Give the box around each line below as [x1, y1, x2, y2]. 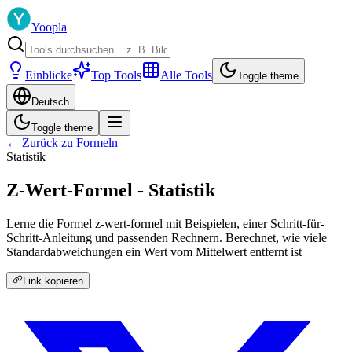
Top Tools [91, 68, 141, 82]
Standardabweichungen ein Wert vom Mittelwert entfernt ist [6, 244, 302, 258]
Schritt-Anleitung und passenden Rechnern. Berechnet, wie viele [6, 230, 327, 244]
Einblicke [25, 68, 72, 82]
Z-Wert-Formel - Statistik [6, 179, 215, 200]
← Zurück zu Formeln [6, 136, 118, 149]
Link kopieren [23, 275, 84, 288]
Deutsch [31, 96, 69, 108]
